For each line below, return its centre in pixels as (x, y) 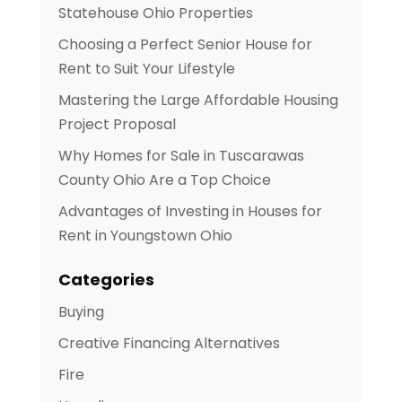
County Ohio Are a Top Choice (164, 180)
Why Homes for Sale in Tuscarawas (181, 156)
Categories (106, 280)
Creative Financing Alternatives (169, 344)
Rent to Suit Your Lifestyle (146, 69)
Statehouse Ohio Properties (155, 13)
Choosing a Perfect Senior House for (185, 45)
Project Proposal (117, 125)
